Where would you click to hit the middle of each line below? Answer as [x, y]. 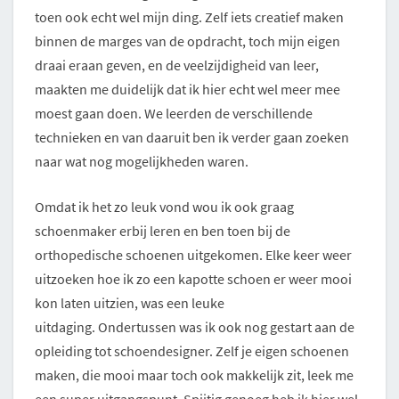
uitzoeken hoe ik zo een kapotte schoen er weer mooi [193, 279]
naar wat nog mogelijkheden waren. [142, 162]
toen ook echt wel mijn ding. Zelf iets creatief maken [189, 17]
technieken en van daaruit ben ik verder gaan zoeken [192, 138]
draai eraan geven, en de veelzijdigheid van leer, [177, 65]
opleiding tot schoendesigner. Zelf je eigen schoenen [192, 351]
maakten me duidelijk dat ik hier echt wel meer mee [187, 90]
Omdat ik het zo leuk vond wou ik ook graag [164, 207]
